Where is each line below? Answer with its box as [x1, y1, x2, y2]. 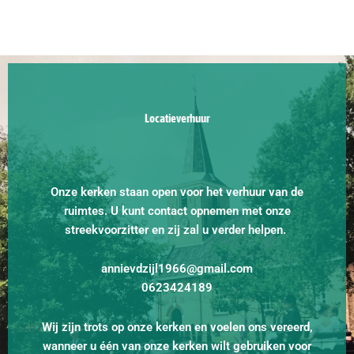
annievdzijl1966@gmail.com [101, 262, 253, 277]
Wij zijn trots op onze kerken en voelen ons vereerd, [41, 319, 313, 334]
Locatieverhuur [145, 111, 209, 125]
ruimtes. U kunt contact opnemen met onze [63, 203, 291, 218]
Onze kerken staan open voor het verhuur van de [51, 184, 303, 199]
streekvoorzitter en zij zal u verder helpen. [65, 222, 289, 237]
